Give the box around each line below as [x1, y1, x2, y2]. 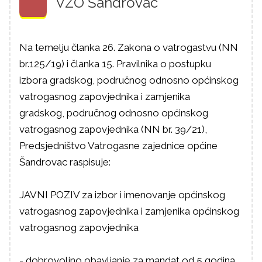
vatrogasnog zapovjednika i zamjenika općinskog [19, 205, 239, 217]
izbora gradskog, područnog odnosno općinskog [19, 74, 239, 86]
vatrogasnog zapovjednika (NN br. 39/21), [19, 123, 207, 135]
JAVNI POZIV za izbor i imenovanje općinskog [19, 189, 225, 201]
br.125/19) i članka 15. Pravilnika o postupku [19, 58, 211, 70]
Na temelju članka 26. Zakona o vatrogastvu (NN [19, 42, 238, 53]
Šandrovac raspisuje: [19, 156, 111, 168]
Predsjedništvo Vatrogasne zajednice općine [19, 140, 218, 151]
